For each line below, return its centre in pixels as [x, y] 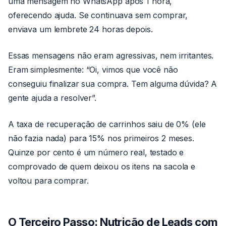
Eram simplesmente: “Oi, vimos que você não [93, 70]
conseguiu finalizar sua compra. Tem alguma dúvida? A [113, 84]
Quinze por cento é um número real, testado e [96, 152]
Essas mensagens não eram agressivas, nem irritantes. [111, 55]
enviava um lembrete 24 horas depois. [80, 29]
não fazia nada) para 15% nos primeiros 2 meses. [101, 138]
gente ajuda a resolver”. [52, 98]
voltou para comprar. [48, 181]
